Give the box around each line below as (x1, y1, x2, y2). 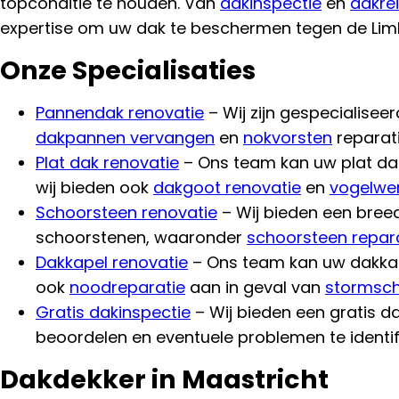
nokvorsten (243, 126, 332, 149)
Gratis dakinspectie (36, 300, 191, 323)
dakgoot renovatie (153, 175, 301, 199)
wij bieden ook (36, 175, 153, 199)
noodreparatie (69, 275, 185, 298)
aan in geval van (185, 275, 325, 298)
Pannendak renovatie (36, 101, 204, 124)
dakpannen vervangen (36, 126, 215, 149)
